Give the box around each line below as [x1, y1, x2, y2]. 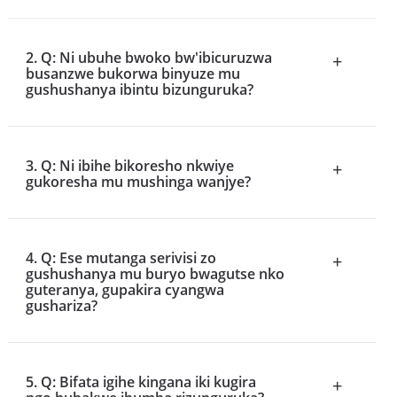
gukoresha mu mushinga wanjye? [25, 171, 251, 191]
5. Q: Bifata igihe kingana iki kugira [25, 372, 256, 393]
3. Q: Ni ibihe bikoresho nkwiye [25, 155, 234, 175]
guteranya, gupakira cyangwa [25, 279, 224, 300]
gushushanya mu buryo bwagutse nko [25, 263, 284, 284]
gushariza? [25, 295, 97, 315]
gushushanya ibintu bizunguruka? [25, 79, 253, 99]
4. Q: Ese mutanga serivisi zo [25, 247, 216, 268]
